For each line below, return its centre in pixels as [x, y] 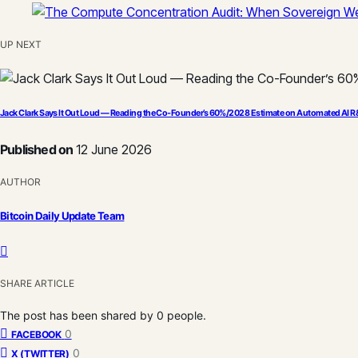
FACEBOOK [36, 334]
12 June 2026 [113, 150]
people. [187, 315]
